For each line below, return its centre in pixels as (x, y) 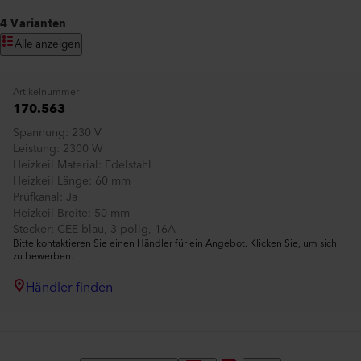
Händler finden (69, 288)
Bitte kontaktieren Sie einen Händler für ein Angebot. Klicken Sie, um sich (175, 244)
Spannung (39, 133)
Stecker (32, 230)
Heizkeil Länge (51, 181)
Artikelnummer (46, 92)
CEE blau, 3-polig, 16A (116, 230)
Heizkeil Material (56, 165)
